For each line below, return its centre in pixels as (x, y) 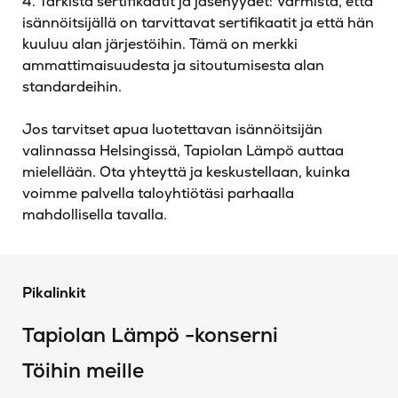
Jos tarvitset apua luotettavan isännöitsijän (172, 129)
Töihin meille (83, 370)
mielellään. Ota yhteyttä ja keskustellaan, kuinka (186, 172)
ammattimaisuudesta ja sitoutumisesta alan (173, 65)
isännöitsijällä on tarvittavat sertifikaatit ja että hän (198, 23)
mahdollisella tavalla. (95, 215)
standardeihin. (72, 87)
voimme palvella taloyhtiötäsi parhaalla (158, 193)
